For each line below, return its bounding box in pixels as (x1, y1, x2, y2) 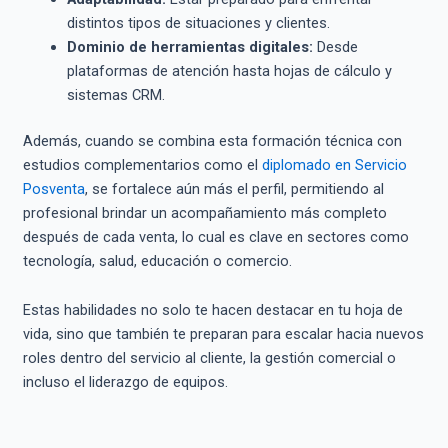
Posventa (22, 179, 85, 198)
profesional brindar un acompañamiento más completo (22, 203, 387, 222)
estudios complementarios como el (22, 155, 262, 174)
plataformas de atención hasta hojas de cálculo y (66, 61, 392, 80)
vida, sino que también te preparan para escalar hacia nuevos (22, 325, 424, 344)
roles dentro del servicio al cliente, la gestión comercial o (22, 349, 396, 368)
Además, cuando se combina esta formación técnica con (22, 131, 402, 150)
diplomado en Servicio (261, 155, 407, 174)
